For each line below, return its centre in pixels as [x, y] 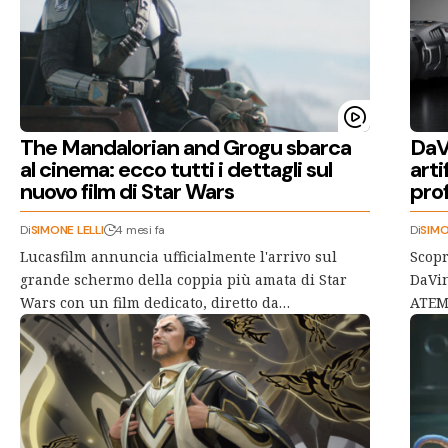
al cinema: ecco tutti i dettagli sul [176, 169]
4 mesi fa [140, 229]
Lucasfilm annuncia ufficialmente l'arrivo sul [178, 256]
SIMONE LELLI [67, 229]
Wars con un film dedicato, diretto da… [155, 302]
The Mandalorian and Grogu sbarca [186, 147]
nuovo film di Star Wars [127, 191]
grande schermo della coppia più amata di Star [183, 279]
